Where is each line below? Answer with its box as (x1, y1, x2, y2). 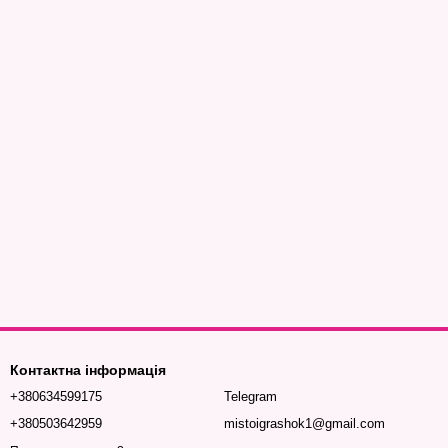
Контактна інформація (10, 362, 166, 379)
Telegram (224, 389, 277, 405)
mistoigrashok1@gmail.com (224, 416, 385, 432)
